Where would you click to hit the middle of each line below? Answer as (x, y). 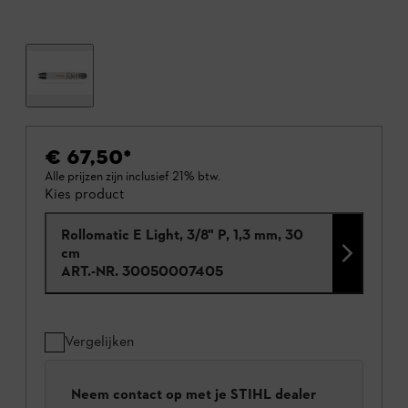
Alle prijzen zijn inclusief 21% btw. (133, 177)
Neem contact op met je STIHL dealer (194, 394)
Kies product (85, 194)
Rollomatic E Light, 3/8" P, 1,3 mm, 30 (182, 235)
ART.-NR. (90, 271)
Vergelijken (99, 342)
